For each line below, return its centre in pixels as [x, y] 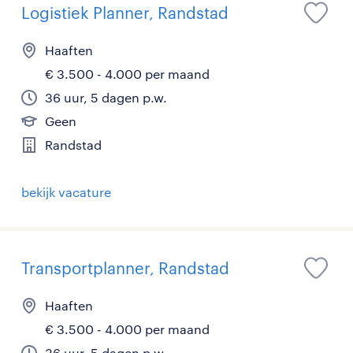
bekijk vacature [66, 192]
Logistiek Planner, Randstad [125, 13]
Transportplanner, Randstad [125, 268]
